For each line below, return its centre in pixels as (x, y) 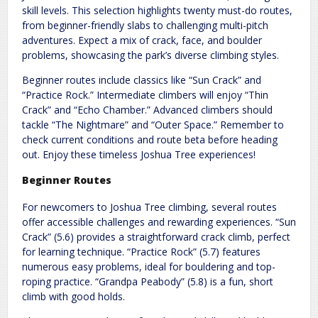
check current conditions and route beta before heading (150, 139)
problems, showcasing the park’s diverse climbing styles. (150, 55)
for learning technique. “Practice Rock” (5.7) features (141, 252)
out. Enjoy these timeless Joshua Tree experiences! (139, 154)
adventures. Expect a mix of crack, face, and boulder (142, 40)
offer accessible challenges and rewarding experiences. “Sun (159, 222)
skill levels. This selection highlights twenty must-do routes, (157, 10)
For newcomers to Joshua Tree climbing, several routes (149, 207)
